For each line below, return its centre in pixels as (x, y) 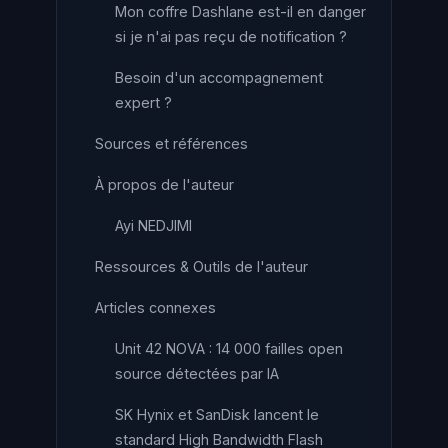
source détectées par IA (197, 373)
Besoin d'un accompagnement (219, 77)
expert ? (143, 102)
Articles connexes (155, 307)
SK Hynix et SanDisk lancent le (217, 414)
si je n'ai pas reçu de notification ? (231, 36)
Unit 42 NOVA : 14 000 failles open (229, 348)
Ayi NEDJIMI (153, 225)
